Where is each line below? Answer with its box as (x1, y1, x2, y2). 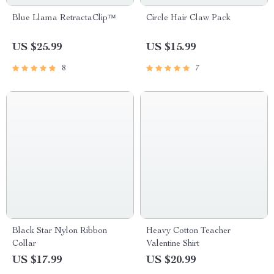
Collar (12, 240, 36, 248)
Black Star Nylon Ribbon (12, 227, 107, 235)
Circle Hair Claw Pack (146, 14, 231, 23)
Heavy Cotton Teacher (146, 227, 231, 235)
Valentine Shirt (146, 240, 199, 248)
